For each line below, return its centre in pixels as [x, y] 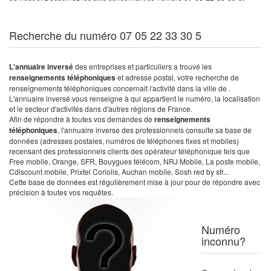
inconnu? [224, 241]
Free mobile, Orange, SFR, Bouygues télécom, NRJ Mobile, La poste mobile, [135, 161]
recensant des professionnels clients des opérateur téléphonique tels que [129, 151]
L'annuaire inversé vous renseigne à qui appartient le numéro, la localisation [135, 98]
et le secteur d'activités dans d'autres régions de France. [101, 109]
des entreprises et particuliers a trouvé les [143, 66]
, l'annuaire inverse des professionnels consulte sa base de [155, 130]
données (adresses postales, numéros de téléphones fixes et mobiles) [124, 141]
